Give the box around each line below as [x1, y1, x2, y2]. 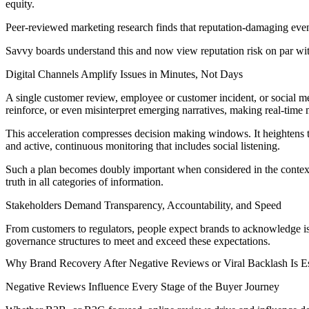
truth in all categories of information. [6, 176, 163, 188]
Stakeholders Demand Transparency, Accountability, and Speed [6, 199, 284, 212]
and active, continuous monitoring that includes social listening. [6, 140, 280, 152]
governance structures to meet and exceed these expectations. [6, 235, 270, 248]
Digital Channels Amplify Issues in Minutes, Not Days [6, 68, 246, 81]
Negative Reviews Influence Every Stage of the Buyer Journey [6, 280, 279, 292]
